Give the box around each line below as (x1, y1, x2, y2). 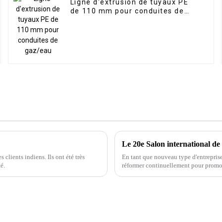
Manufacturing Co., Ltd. (121, 169, 187, 177)
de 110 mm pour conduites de (70, 7, 184, 15)
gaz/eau (70, 16, 103, 24)
